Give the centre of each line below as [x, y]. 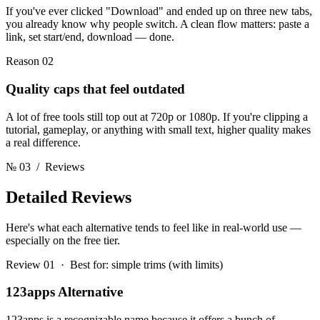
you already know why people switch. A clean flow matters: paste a [157, 24]
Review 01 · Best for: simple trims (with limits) [114, 264]
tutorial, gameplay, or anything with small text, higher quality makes [158, 129]
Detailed [39, 197]
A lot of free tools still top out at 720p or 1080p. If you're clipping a [157, 116]
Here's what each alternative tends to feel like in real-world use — [154, 227]
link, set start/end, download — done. [90, 37]
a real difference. [43, 142]
